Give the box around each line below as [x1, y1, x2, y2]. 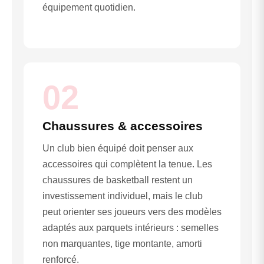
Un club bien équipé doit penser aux [42, 143, 193, 154]
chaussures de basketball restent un [42, 175, 193, 186]
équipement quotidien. [42, 2, 136, 13]
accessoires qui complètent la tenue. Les [42, 159, 212, 170]
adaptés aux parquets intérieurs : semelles [42, 223, 219, 233]
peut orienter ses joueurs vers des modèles [42, 207, 222, 217]
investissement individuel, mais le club [42, 191, 203, 202]
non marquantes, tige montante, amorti [42, 239, 202, 249]
